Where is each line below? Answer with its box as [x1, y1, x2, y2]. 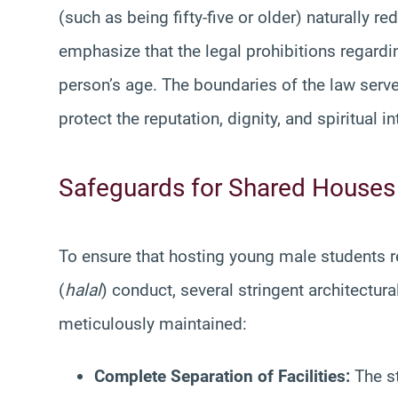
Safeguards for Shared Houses [59, 172, 395, 203]
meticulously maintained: [59, 313, 247, 334]
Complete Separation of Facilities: [94, 365, 350, 386]
